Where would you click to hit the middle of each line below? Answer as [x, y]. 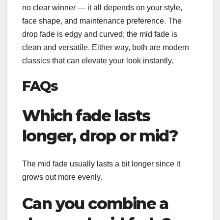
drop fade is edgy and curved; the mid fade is [100, 34]
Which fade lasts [86, 116]
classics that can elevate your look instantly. [98, 60]
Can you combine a [95, 203]
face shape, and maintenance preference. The [102, 21]
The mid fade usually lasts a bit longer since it [101, 164]
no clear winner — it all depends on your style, [102, 7]
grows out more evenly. [62, 177]
